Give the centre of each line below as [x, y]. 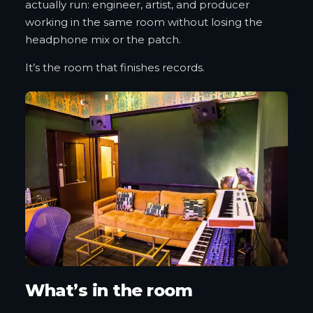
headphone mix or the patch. [103, 39]
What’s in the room [109, 291]
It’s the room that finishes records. [115, 67]
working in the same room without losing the [144, 22]
